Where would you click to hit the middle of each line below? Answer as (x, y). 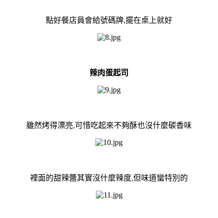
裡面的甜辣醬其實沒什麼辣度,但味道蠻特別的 (109, 178)
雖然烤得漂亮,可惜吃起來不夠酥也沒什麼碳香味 (109, 125)
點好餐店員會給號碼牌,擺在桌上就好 (109, 20)
